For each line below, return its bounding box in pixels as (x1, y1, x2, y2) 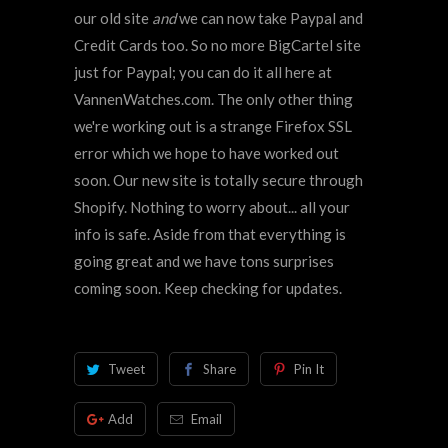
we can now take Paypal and (176, 9, 363, 28)
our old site (74, 9, 149, 28)
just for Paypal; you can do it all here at (74, 63, 332, 82)
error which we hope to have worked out (74, 144, 339, 163)
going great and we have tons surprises (74, 252, 334, 271)
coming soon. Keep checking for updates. (74, 279, 342, 298)
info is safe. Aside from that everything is (74, 225, 346, 244)
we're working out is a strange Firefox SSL (74, 117, 352, 136)
